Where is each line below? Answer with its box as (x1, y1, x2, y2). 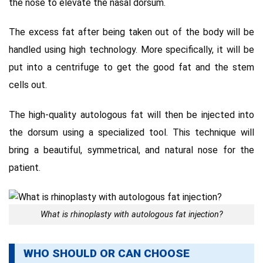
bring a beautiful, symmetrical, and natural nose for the (9, 144, 254, 156)
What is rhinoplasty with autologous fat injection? (40, 209, 223, 220)
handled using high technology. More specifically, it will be (9, 44, 254, 56)
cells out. (9, 79, 47, 91)
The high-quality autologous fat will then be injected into (9, 109, 254, 121)
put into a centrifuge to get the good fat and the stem (9, 62, 254, 73)
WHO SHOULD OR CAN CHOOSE (23, 246, 190, 260)
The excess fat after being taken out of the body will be (9, 26, 254, 38)
